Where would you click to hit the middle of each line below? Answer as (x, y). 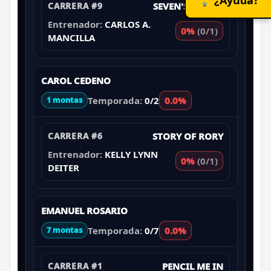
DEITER (64, 167)
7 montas (64, 230)
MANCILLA (71, 37)
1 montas (64, 100)
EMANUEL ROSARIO (84, 210)
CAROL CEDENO (76, 80)
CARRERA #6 (75, 135)
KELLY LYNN (131, 154)
